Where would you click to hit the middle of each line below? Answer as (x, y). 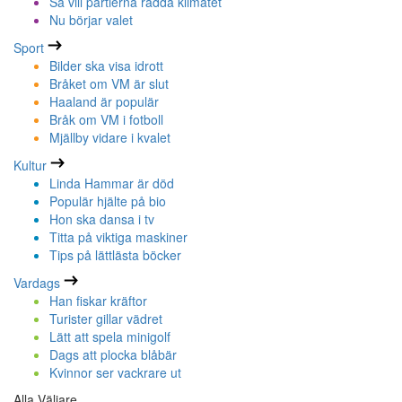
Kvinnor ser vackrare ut (115, 373)
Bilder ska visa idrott (106, 66)
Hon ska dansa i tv (102, 219)
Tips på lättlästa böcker (115, 255)
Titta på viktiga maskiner (118, 237)
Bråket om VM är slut (109, 84)
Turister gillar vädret (106, 319)
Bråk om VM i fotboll (106, 120)
